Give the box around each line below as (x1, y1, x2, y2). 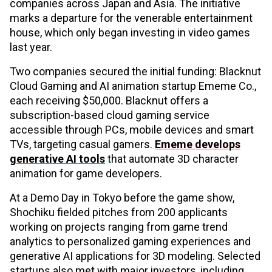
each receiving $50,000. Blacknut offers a (10, 94, 208, 107)
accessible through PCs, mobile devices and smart (10, 123, 254, 137)
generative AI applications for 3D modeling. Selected (10, 250, 260, 263)
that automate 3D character (105, 152, 239, 166)
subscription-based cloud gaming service (10, 109, 209, 122)
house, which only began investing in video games (10, 26, 250, 39)
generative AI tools (10, 152, 105, 166)
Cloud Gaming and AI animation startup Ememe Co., (10, 80, 256, 93)
